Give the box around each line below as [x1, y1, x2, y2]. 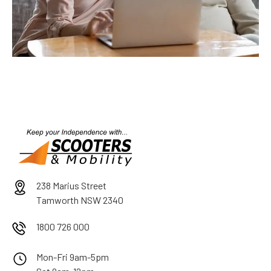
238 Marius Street [36, 179, 106, 191]
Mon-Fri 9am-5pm [36, 250, 109, 263]
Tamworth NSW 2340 [36, 194, 123, 206]
